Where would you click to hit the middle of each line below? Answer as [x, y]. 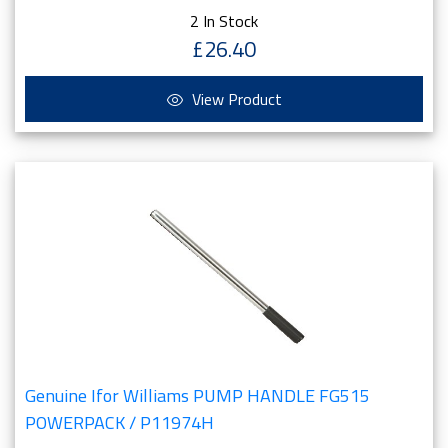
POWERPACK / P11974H [119, 422]
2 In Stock [224, 21]
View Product [234, 99]
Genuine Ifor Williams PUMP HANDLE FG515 [197, 395]
